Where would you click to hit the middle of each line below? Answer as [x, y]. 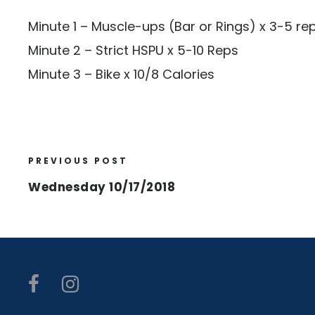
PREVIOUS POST [78, 161]
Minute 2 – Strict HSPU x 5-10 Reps [133, 50]
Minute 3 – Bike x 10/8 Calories [121, 74]
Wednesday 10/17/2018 [102, 187]
